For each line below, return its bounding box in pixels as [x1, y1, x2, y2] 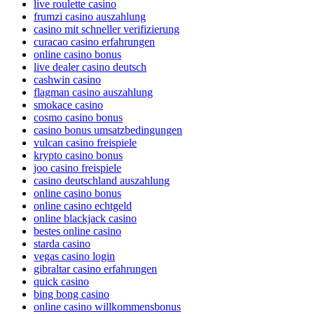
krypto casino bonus [34, 149, 123, 162]
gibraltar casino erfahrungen [34, 263, 157, 275]
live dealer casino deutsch [34, 61, 146, 74]
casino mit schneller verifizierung [34, 23, 179, 36]
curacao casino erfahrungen [34, 36, 155, 48]
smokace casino [34, 99, 103, 111]
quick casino [34, 275, 89, 288]
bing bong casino [34, 288, 109, 301]
